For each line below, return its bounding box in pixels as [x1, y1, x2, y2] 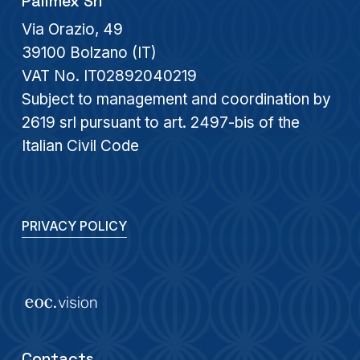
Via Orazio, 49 [21, 19, 123, 39]
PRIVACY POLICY [21, 217, 127, 234]
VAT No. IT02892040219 [21, 66, 197, 85]
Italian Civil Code [21, 136, 139, 155]
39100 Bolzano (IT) [21, 43, 157, 62]
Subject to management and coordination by [21, 89, 331, 108]
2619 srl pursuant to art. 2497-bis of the [21, 112, 300, 132]
